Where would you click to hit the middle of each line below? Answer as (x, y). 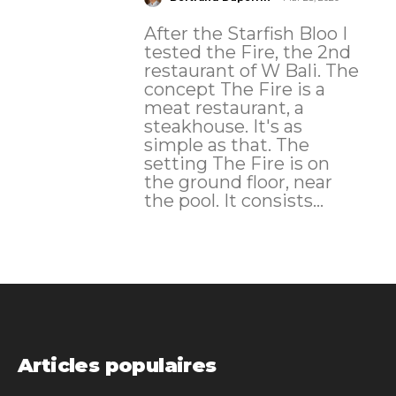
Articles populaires (117, 366)
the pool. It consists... (233, 201)
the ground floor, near (238, 183)
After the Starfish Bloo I (245, 34)
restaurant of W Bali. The (234, 71)
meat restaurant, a (224, 108)
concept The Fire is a (182, 90)
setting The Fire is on (178, 164)
